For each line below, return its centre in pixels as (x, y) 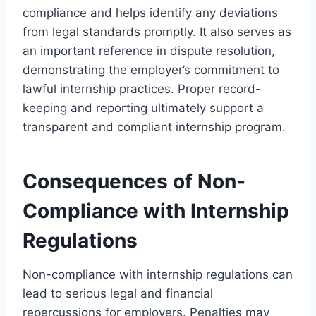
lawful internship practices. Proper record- (142, 89)
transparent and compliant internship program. (154, 127)
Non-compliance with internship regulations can (158, 274)
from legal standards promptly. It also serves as (157, 31)
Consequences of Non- (134, 181)
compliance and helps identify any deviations (150, 12)
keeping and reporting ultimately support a (143, 108)
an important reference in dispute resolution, (149, 50)
